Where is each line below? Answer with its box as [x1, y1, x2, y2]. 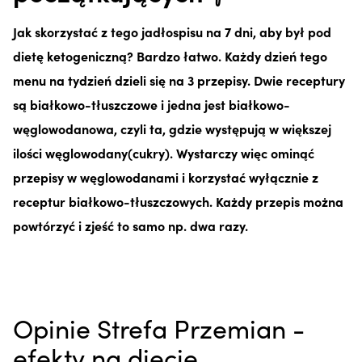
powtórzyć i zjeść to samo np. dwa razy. [13, 216, 251, 234]
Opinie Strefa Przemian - [13, 309, 305, 346]
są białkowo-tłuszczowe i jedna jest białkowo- [13, 95, 290, 113]
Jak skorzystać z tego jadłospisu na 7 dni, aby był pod [13, 22, 331, 40]
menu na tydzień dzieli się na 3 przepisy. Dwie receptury [13, 70, 345, 89]
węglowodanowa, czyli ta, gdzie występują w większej [13, 119, 331, 137]
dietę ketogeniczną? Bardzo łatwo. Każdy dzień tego [13, 46, 327, 65]
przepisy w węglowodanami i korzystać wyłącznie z [13, 167, 318, 186]
